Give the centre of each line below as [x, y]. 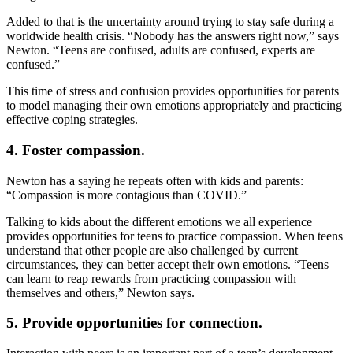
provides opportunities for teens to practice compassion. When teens [175, 236]
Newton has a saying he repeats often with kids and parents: [155, 180]
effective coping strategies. [72, 120]
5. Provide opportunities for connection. [134, 323]
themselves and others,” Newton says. [100, 292]
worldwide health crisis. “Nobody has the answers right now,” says [173, 36]
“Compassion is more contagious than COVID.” [126, 195]
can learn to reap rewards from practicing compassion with [151, 278]
